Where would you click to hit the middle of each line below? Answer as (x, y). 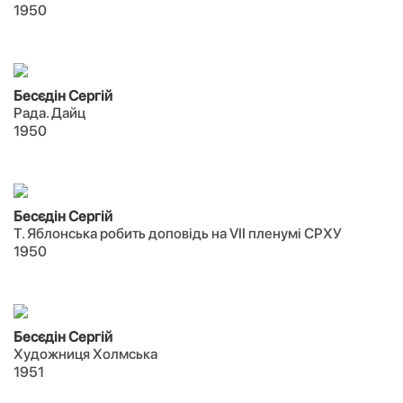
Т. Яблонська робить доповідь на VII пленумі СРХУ (178, 233)
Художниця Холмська (85, 354)
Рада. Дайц (49, 113)
